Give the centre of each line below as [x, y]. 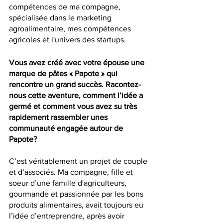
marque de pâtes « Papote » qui [64, 74]
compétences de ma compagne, [66, 7]
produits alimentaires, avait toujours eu [77, 205]
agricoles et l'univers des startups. [68, 40]
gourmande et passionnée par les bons [77, 194]
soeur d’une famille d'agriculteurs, [69, 183]
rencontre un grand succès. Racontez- [75, 85]
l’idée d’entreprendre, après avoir [68, 216]
